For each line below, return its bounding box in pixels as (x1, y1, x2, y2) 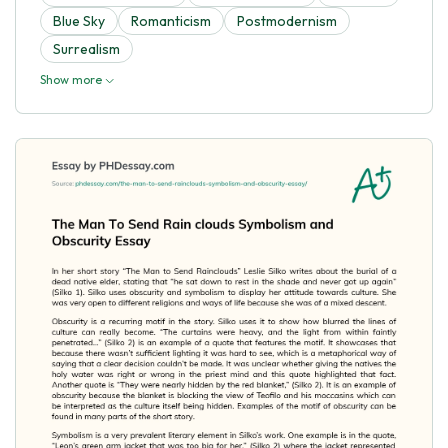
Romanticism (131, 11, 211, 30)
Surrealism (53, 39, 120, 58)
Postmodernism (237, 11, 337, 30)
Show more (40, 71, 105, 87)
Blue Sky (53, 11, 105, 30)
